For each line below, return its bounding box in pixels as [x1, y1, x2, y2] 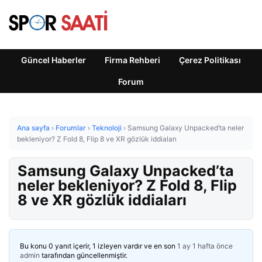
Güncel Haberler [21, 55, 86, 65]
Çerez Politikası [179, 55, 241, 65]
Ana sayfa [17, 123, 50, 132]
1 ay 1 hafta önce [177, 242, 233, 250]
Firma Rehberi [105, 55, 160, 65]
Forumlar [56, 123, 86, 132]
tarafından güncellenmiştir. [40, 251, 127, 260]
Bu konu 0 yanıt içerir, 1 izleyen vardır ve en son [20, 242, 177, 250]
